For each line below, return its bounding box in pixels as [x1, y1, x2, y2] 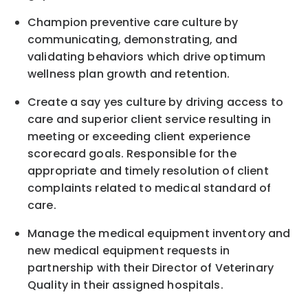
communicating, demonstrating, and [27, 32, 238, 48]
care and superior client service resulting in [27, 111, 271, 128]
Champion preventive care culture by [27, 14, 239, 31]
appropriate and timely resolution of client [27, 163, 269, 179]
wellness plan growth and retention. [27, 66, 230, 82]
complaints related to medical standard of [27, 180, 272, 197]
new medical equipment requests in [27, 243, 230, 259]
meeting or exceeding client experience [27, 129, 250, 145]
